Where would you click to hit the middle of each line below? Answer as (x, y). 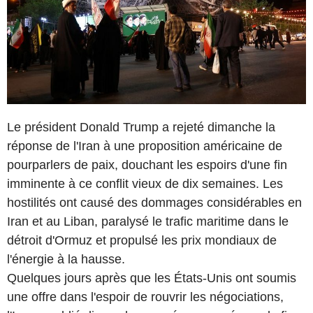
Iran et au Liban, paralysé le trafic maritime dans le (148, 221)
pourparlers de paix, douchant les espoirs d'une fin (147, 165)
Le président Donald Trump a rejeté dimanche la (141, 127)
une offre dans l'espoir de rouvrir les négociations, (145, 297)
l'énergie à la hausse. (66, 259)
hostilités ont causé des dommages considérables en (154, 202)
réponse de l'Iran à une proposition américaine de (145, 146)
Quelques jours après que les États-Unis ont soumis (152, 278)
